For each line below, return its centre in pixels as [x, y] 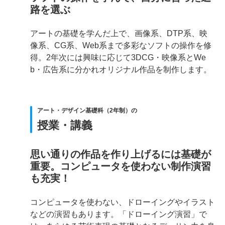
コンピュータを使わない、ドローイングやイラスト [123, 202]
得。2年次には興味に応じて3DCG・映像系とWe [118, 58]
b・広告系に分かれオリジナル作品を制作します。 [121, 70]
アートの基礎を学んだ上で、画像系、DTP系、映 [119, 33]
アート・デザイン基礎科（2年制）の [87, 110]
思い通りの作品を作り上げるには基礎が [121, 154]
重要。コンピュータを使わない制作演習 [121, 166]
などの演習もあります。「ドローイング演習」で [119, 214]
